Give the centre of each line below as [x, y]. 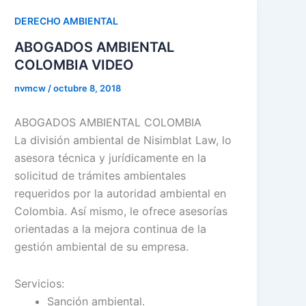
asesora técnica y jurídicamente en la [111, 157]
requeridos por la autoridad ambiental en [121, 193]
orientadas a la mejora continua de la [111, 228]
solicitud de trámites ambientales [100, 175]
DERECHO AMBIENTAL [67, 21]
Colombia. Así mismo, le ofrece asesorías [121, 211]
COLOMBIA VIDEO [74, 65]
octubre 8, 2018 [87, 88]
